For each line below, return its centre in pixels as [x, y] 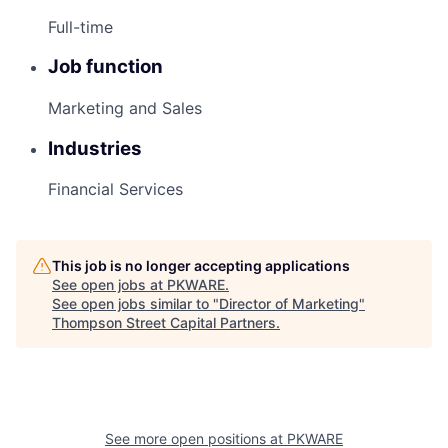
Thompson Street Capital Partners [164, 323]
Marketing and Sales [125, 107]
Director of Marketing [289, 304]
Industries [95, 148]
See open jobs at [109, 285]
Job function [105, 67]
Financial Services [115, 189]
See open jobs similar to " [135, 304]
